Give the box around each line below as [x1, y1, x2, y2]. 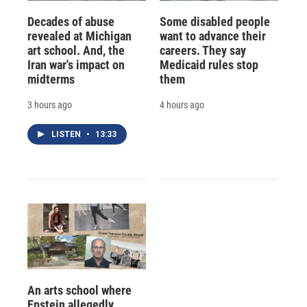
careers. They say [159, 42, 246, 58]
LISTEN [51, 129, 83, 139]
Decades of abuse [27, 14, 114, 29]
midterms [27, 71, 75, 86]
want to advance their [159, 28, 266, 43]
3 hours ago [27, 99, 72, 110]
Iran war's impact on [27, 57, 125, 72]
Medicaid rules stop [159, 57, 258, 72]
